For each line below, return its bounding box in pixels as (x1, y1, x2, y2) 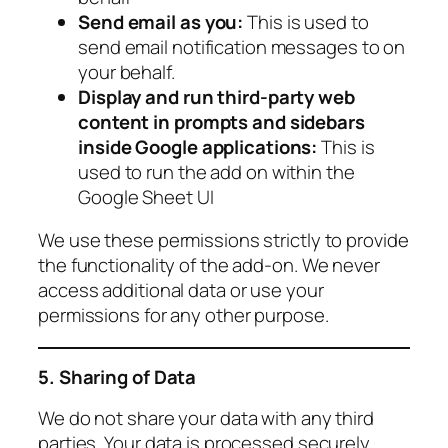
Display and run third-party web (78, 83, 355, 110)
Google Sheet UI (78, 183, 218, 210)
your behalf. (78, 58, 175, 85)
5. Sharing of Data (38, 364, 197, 391)
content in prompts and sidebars (78, 108, 365, 135)
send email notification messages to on (78, 33, 406, 60)
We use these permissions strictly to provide (38, 227, 409, 254)
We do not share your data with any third (38, 404, 374, 431)
